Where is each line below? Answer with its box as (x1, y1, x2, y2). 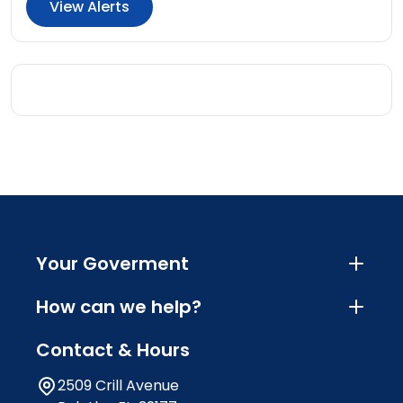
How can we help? (36, 293, 201, 319)
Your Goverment (36, 250, 189, 276)
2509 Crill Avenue (58, 374, 179, 396)
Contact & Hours (36, 336, 190, 363)
